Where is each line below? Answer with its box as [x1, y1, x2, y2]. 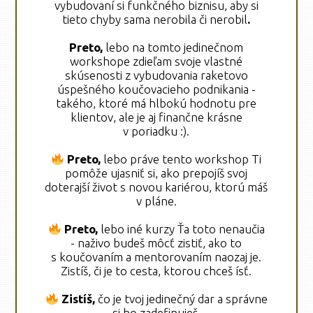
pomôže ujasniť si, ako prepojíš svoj [65, 166, 248, 180]
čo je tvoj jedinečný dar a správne [94, 292, 268, 306]
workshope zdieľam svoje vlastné [70, 54, 243, 68]
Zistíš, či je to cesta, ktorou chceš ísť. [61, 264, 252, 278]
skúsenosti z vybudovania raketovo [64, 68, 248, 82]
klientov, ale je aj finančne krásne [70, 110, 242, 124]
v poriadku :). [123, 124, 190, 138]
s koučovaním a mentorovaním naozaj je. [51, 250, 262, 264]
